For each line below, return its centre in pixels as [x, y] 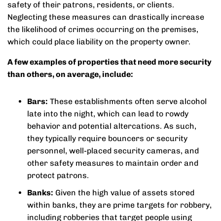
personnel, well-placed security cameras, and [113, 151]
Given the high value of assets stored [124, 193]
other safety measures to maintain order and [113, 163]
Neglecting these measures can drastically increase [106, 17]
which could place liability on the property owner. [99, 42]
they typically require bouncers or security [107, 138]
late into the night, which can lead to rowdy [108, 114]
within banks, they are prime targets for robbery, [119, 205]
